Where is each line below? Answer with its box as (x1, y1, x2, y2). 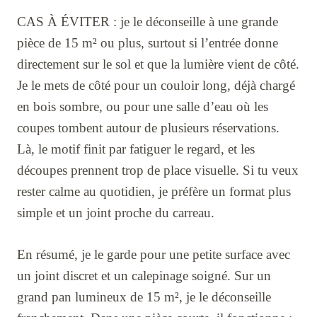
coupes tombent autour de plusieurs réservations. (17, 120, 279, 135)
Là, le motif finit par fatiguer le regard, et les (17, 141, 255, 156)
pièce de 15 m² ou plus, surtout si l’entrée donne (17, 35, 278, 50)
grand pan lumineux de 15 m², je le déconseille (17, 289, 271, 304)
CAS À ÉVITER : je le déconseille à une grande (17, 13, 278, 29)
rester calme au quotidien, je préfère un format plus (17, 183, 291, 199)
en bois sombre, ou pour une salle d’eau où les (17, 98, 268, 114)
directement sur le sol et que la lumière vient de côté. (17, 56, 299, 71)
